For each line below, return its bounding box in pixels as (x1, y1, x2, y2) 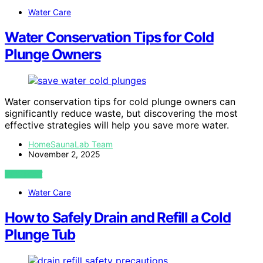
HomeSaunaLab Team (28, 139, 113, 149)
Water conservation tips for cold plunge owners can (5, 95, 235, 107)
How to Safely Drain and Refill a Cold (5, 208, 231, 226)
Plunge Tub (5, 225, 76, 243)
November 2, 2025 (28, 149, 100, 159)
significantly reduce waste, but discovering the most (5, 107, 238, 119)
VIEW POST (5, 169, 43, 178)
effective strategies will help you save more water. (5, 119, 229, 131)
